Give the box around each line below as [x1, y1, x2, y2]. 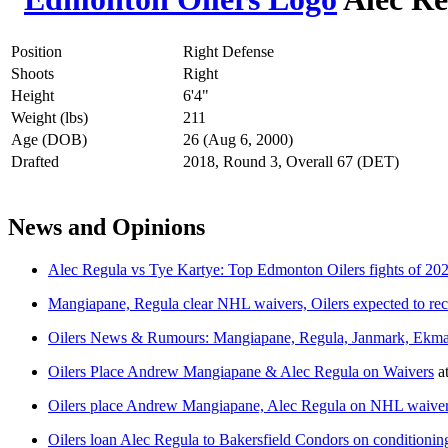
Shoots [11, 64, 54, 82]
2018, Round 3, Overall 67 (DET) [183, 152, 399, 170]
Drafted [11, 152, 59, 170]
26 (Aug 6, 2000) [183, 130, 293, 148]
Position [11, 42, 62, 60]
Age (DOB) [11, 130, 87, 148]
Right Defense [183, 42, 274, 60]
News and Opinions [8, 213, 205, 240]
